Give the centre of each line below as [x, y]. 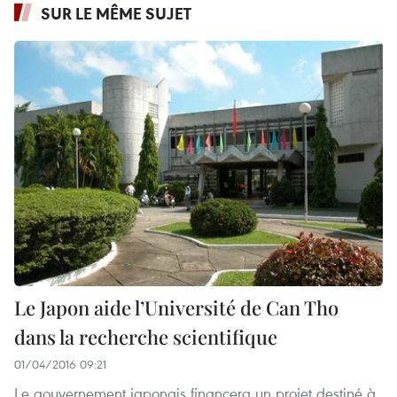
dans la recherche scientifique [146, 337]
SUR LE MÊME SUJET [116, 13]
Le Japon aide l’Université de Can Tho [176, 308]
